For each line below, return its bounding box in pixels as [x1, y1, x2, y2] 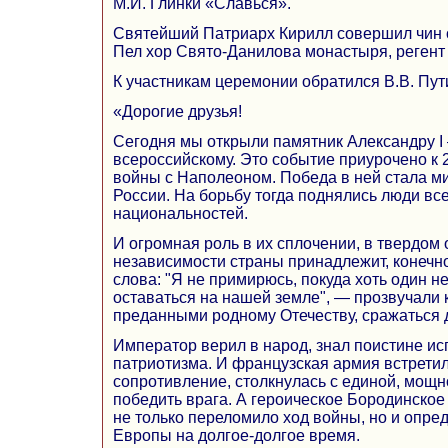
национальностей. [113, 204, 248, 222]
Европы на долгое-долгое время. [113, 426, 360, 444]
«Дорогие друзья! [113, 102, 242, 120]
